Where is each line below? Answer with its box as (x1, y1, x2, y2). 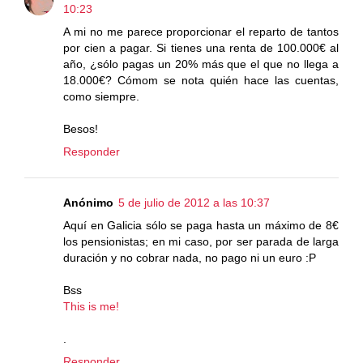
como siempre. (63, 89, 139, 103)
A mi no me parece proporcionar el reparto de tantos (63, 24, 339, 38)
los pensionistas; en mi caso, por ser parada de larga (63, 234, 339, 248)
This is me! (63, 299, 119, 313)
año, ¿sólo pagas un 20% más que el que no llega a (63, 57, 339, 70)
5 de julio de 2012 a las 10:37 (118, 195, 270, 209)
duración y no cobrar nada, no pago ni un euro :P (63, 250, 316, 264)
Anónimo (63, 195, 113, 209)
